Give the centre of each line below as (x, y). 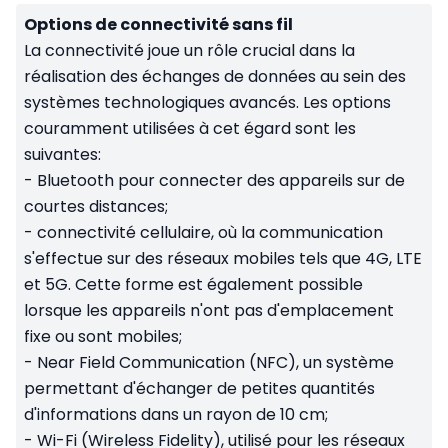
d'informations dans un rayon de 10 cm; (176, 415)
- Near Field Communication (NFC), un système (209, 363)
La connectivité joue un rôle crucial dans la (189, 51)
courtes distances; (96, 207)
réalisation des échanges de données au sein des (215, 77)
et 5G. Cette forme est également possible (193, 285)
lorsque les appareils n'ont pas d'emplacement (209, 311)
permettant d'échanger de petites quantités (199, 389)
